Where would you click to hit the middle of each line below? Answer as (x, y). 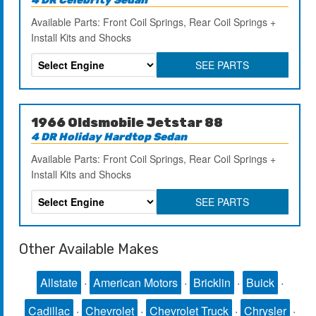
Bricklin (212, 282)
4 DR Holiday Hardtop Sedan (109, 136)
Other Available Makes (89, 249)
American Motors (135, 282)
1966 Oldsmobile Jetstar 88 (127, 122)
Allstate (59, 282)
